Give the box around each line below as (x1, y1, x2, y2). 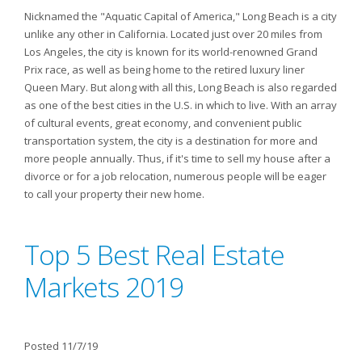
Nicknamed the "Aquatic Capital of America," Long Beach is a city (24, 9, 337, 23)
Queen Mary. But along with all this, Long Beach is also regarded (24, 80, 337, 95)
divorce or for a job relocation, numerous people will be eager (24, 169, 326, 183)
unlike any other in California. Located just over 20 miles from (24, 27, 322, 41)
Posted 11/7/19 (24, 339, 98, 353)
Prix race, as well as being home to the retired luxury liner (24, 62, 305, 77)
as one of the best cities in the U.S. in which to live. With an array (24, 98, 337, 112)
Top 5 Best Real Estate (24, 236, 284, 273)
